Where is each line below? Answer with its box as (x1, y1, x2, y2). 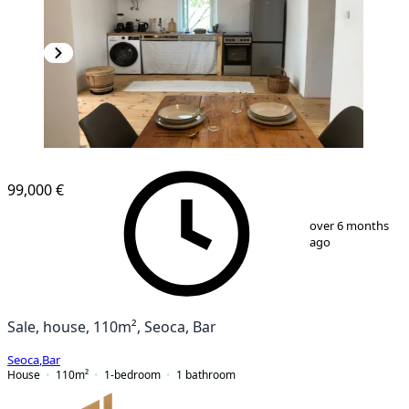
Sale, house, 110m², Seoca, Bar (7, 319, 216, 334)
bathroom (185, 368, 236, 381)
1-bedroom (104, 368, 161, 381)
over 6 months (309, 219, 389, 232)
